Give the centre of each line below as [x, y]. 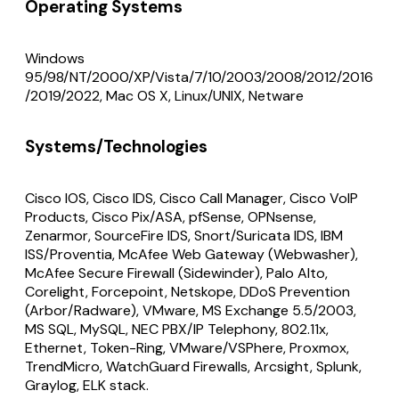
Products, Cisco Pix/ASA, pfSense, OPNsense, [171, 217]
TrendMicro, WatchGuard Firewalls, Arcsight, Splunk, [193, 366]
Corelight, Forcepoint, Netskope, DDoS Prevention [187, 292]
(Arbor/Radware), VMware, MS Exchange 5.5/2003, [191, 310]
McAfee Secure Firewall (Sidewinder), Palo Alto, [176, 273]
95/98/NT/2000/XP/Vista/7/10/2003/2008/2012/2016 [199, 77]
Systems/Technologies [116, 147]
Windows [55, 58]
